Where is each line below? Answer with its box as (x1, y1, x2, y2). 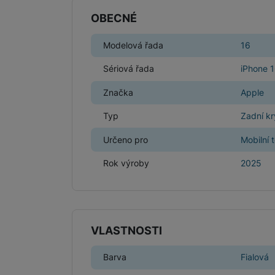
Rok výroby (103, 157, 149, 168)
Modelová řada (103, 39, 163, 50)
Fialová (241, 252, 269, 263)
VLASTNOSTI (91, 223, 162, 237)
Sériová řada (103, 63, 154, 74)
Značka (103, 87, 133, 98)
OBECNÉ (91, 12, 137, 25)
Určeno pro (103, 134, 148, 145)
